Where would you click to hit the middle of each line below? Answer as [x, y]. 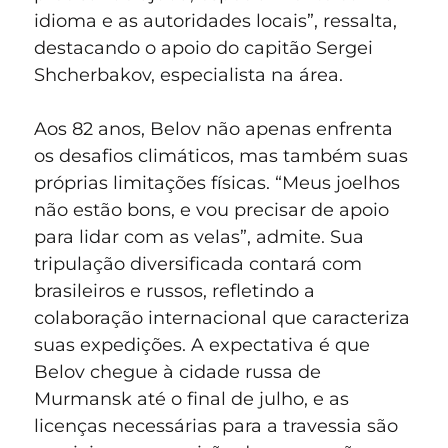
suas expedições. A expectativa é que [202, 345]
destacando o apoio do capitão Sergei [203, 48]
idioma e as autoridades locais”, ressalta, [215, 21]
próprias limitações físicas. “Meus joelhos [217, 183]
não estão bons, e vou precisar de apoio [211, 210]
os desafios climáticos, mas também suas [221, 156]
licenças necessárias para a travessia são [216, 426]
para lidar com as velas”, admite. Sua [199, 237]
